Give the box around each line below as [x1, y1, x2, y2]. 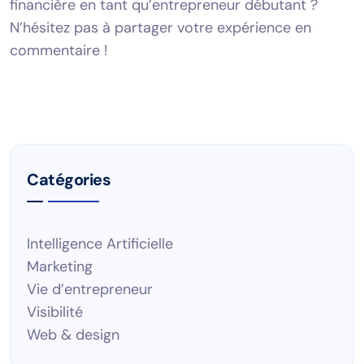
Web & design [27, 324, 119, 344]
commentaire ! [10, 40, 108, 60]
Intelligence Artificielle [27, 233, 173, 253]
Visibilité [27, 301, 83, 322]
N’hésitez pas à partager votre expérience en [10, 17, 311, 37]
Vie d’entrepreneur [27, 279, 153, 299]
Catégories [27, 168, 110, 190]
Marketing [27, 256, 93, 276]
